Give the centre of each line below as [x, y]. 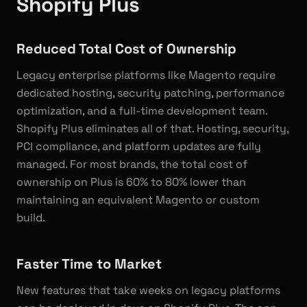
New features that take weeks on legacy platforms [148, 290]
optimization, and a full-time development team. [142, 111]
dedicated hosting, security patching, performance [150, 93]
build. [31, 218]
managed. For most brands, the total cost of [132, 164]
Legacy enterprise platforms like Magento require [146, 75]
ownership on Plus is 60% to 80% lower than [131, 182]
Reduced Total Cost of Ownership [126, 49]
